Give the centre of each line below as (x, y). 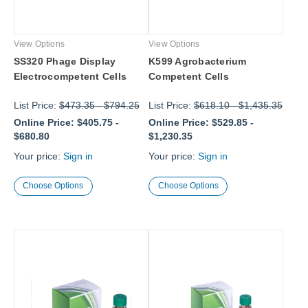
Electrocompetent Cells (70, 77)
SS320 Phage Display (65, 62)
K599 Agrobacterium (198, 62)
